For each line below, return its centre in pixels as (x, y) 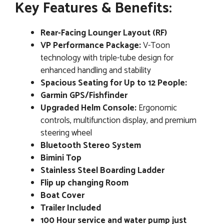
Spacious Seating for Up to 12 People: (114, 83)
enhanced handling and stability (96, 70)
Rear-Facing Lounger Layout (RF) (104, 33)
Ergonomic (157, 108)
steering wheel (66, 133)
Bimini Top (61, 158)
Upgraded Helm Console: (88, 108)
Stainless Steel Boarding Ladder (102, 170)
